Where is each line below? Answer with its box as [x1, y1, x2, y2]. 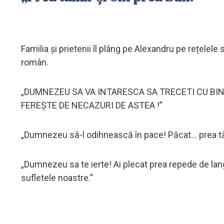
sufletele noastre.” [21, 172, 93, 183]
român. [21, 56, 48, 67]
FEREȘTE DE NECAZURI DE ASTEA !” [21, 99, 162, 110]
